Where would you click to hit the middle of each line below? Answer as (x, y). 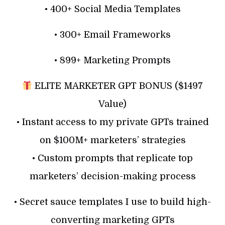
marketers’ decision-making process (113, 176)
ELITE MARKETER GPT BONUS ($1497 (118, 86)
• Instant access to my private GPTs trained (113, 122)
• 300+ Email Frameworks (113, 34)
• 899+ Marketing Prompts (113, 60)
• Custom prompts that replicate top (113, 158)
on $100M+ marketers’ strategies (113, 140)
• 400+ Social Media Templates (113, 9)
